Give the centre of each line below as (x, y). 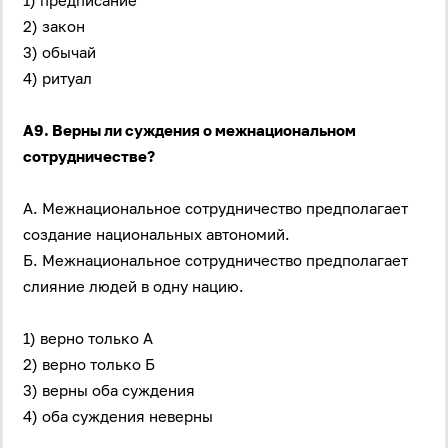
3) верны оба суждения (109, 390)
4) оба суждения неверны (118, 416)
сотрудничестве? (89, 156)
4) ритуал (57, 78)
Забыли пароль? (99, 427)
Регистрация (312, 164)
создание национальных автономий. (156, 234)
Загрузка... (146, 354)
